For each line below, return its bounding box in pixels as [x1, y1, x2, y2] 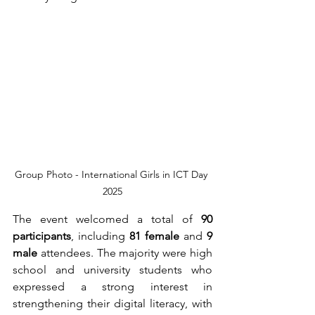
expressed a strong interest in [13, 280, 212, 293]
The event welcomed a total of [13, 212, 201, 226]
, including [71, 229, 129, 243]
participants [13, 229, 71, 243]
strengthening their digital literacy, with [13, 297, 212, 310]
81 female [129, 229, 184, 243]
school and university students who [13, 263, 212, 276]
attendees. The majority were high [40, 246, 213, 259]
